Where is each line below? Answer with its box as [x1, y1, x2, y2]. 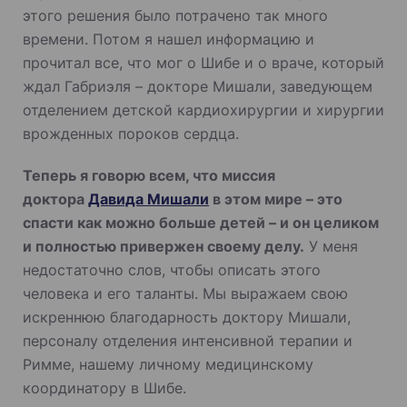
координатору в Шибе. [23, 378, 186, 397]
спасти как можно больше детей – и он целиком [23, 213, 379, 232]
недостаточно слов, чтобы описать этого [23, 260, 321, 279]
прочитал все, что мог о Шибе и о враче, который [23, 53, 384, 72]
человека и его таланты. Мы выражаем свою [23, 283, 348, 303]
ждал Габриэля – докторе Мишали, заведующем [23, 76, 372, 95]
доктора [23, 189, 88, 208]
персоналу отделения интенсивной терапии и [23, 331, 352, 350]
